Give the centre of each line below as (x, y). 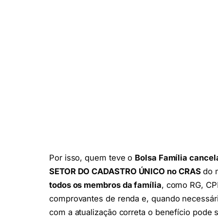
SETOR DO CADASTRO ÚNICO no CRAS (125, 172)
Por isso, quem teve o (92, 158)
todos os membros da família (105, 185)
